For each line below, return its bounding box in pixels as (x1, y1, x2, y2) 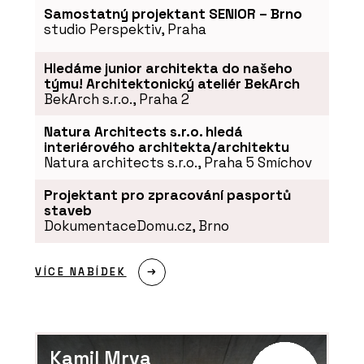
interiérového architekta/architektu (43, 137, 289, 156)
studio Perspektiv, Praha (43, 19, 206, 38)
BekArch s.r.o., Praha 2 (43, 89, 189, 108)
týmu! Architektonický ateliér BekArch (43, 74, 300, 93)
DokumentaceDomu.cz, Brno (43, 217, 229, 236)
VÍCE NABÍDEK (35, 265, 127, 279)
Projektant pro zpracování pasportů (43, 186, 291, 205)
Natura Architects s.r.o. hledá (43, 122, 243, 141)
